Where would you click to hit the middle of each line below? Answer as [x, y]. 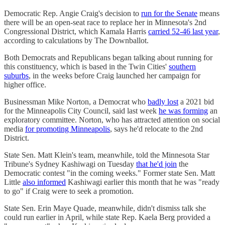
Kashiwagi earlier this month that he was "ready [143, 182]
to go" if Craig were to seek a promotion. [69, 191]
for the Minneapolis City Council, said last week [81, 110]
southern [182, 66]
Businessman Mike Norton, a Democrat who [76, 101]
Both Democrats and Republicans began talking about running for [108, 57]
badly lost [163, 101]
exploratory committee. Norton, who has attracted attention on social [112, 120]
